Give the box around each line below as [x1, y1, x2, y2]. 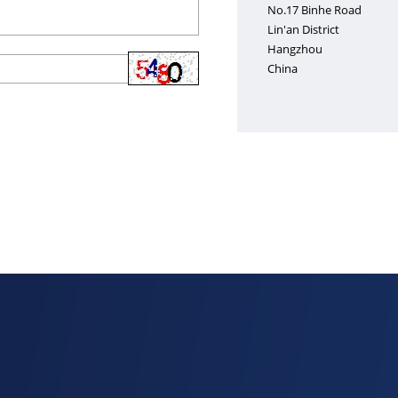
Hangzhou [267, 41, 322, 58]
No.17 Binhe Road [267, 2, 362, 19]
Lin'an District [267, 21, 339, 38]
